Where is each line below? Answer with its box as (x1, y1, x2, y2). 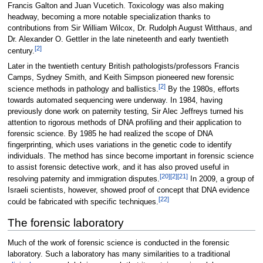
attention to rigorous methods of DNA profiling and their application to (7, 118, 241, 127)
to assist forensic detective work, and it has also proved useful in (7, 163, 229, 171)
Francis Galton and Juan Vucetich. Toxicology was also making (7, 2, 224, 11)
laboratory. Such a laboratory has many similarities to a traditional (7, 249, 230, 258)
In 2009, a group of (187, 175, 254, 184)
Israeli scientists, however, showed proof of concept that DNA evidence (7, 186, 249, 195)
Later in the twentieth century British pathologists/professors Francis (7, 62, 240, 70)
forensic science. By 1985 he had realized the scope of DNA (7, 129, 213, 138)
